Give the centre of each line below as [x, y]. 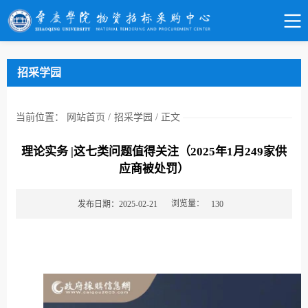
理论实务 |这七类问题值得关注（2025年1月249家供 [154, 152]
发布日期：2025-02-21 [118, 204]
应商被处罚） [154, 169]
